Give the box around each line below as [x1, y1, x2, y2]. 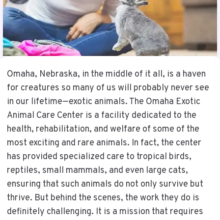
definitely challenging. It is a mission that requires [6, 206, 203, 218]
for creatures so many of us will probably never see [6, 82, 209, 94]
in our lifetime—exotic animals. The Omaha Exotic [6, 96, 200, 108]
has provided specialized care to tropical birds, [6, 151, 192, 163]
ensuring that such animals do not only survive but [6, 178, 203, 190]
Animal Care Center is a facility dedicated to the [6, 110, 196, 121]
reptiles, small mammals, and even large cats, [6, 165, 188, 176]
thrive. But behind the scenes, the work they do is [6, 192, 199, 204]
